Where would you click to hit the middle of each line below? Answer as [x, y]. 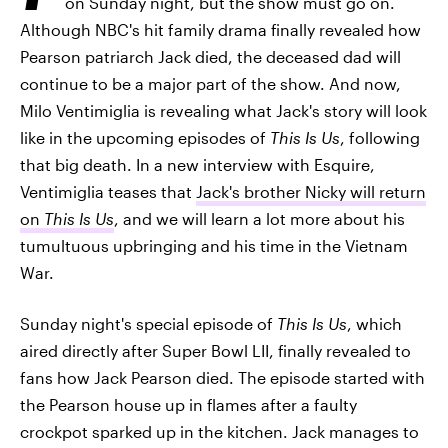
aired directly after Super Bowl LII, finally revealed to [215, 350]
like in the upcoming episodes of [145, 137]
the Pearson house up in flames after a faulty [188, 404]
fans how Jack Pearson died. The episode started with [222, 377]
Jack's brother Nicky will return [311, 191]
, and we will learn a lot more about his [259, 218]
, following [380, 137]
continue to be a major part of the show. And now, [210, 83]
